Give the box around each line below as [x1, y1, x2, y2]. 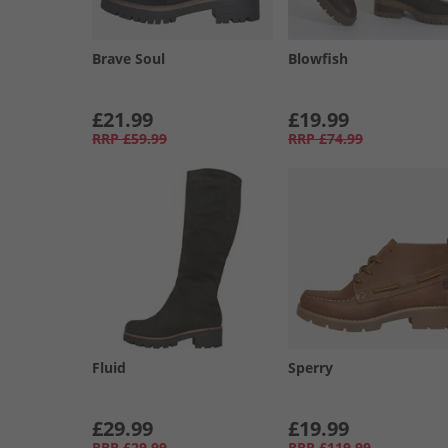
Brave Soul [92, 48, 165, 68]
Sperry [287, 357, 333, 377]
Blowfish [287, 48, 348, 68]
